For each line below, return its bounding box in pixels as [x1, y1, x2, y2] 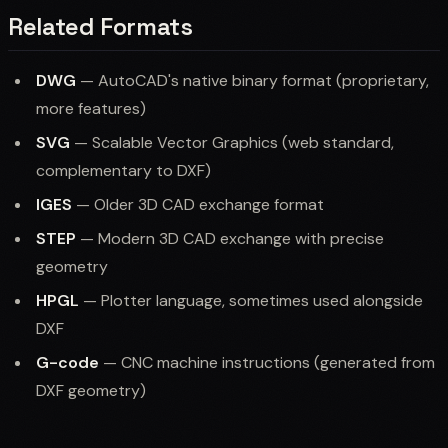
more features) [36, 97, 146, 119]
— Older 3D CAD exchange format [72, 193, 324, 215]
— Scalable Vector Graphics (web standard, [70, 131, 394, 153]
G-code [36, 351, 99, 373]
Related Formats [8, 10, 193, 42]
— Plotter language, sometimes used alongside [79, 289, 423, 311]
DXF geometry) [36, 379, 146, 401]
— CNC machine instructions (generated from [99, 351, 435, 373]
